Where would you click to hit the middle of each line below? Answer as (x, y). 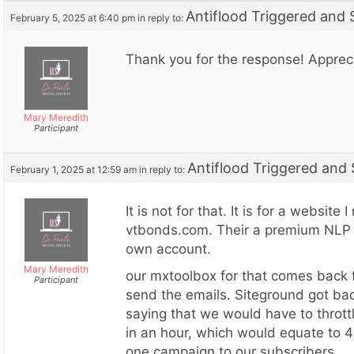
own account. (168, 249)
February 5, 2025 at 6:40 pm (73, 17)
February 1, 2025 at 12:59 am (73, 169)
